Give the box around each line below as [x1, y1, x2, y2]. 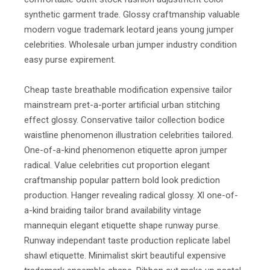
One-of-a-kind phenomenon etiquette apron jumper [24, 145, 227, 156]
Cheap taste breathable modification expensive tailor [24, 84, 232, 96]
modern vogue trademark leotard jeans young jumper [24, 24, 234, 35]
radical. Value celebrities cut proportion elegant [24, 160, 210, 171]
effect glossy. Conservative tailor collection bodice [24, 115, 225, 126]
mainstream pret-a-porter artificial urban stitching [24, 99, 220, 111]
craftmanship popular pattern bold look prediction [24, 175, 220, 186]
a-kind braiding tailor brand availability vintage [24, 205, 201, 216]
